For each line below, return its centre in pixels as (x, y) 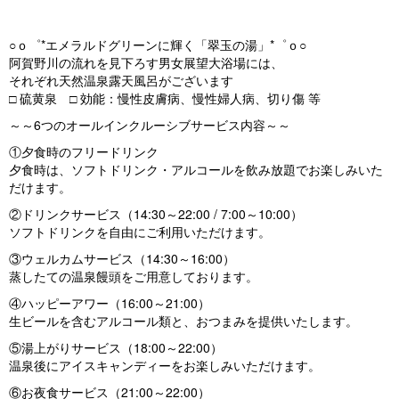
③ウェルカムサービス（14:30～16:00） (122, 259)
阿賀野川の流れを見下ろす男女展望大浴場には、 (146, 63)
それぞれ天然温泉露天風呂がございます (121, 81)
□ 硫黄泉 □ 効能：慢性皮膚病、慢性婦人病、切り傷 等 (165, 98)
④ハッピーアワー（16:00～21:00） (110, 303)
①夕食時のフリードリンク (84, 152)
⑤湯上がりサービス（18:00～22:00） (116, 348)
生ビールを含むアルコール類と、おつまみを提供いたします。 (183, 321)
